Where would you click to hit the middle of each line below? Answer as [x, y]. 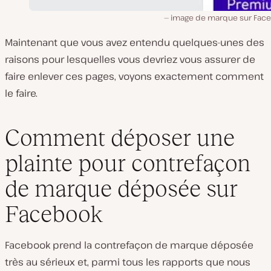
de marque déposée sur [121, 188]
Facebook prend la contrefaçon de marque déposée [129, 245]
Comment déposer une [120, 137]
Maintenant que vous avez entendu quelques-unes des [135, 43]
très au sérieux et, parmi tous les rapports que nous [128, 262]
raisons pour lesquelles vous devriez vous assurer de [130, 60]
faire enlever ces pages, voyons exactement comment [134, 77]
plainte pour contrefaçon [128, 163]
